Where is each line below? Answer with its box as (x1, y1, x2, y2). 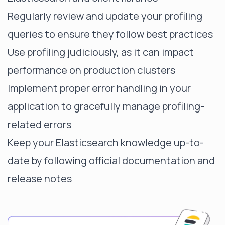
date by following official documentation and (8, 154, 215, 167)
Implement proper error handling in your (8, 81, 191, 95)
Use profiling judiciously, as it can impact (8, 45, 194, 59)
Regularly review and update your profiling (8, 9, 202, 23)
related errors (8, 118, 71, 131)
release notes (8, 172, 72, 185)
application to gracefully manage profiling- (8, 99, 204, 113)
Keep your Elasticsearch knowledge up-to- (8, 136, 204, 149)
